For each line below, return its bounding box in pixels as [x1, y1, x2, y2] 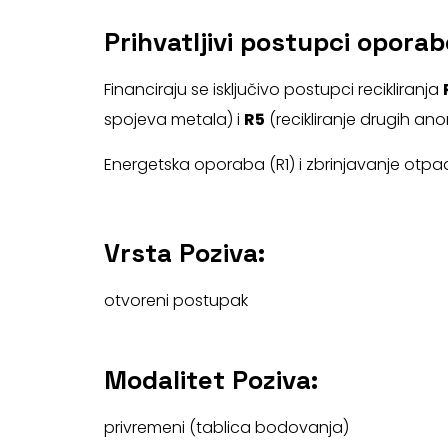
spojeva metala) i [103, 107, 244, 131]
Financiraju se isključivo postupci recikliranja [103, 77, 443, 101]
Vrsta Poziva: [103, 235, 265, 270]
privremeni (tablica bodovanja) [103, 415, 349, 439]
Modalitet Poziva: [103, 362, 318, 397]
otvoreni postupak [103, 288, 248, 312]
